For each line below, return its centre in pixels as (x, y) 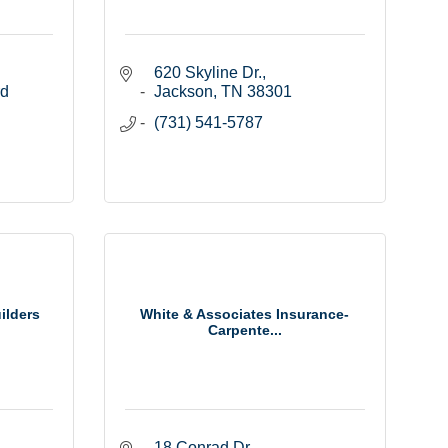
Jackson (183, 92)
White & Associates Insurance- (245, 313)
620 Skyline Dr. (207, 73)
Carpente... (244, 329)
